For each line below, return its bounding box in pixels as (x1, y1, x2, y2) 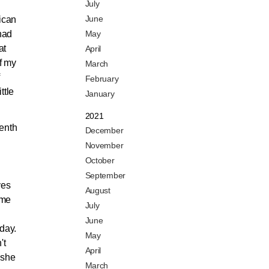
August (85, 186, 110, 196)
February (85, 74, 119, 84)
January (85, 89, 115, 99)
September (85, 171, 125, 181)
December (85, 125, 124, 136)
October (85, 156, 115, 166)
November (85, 141, 124, 151)
